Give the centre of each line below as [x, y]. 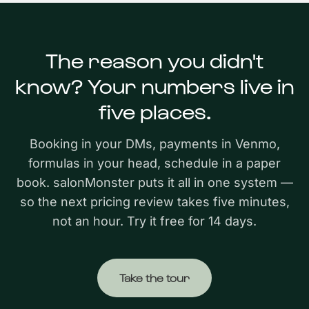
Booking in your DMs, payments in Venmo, [154, 144]
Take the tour [154, 278]
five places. [154, 110]
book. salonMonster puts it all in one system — [154, 182]
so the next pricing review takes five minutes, [154, 202]
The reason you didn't [154, 59]
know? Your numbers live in [154, 85]
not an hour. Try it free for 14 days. [154, 221]
